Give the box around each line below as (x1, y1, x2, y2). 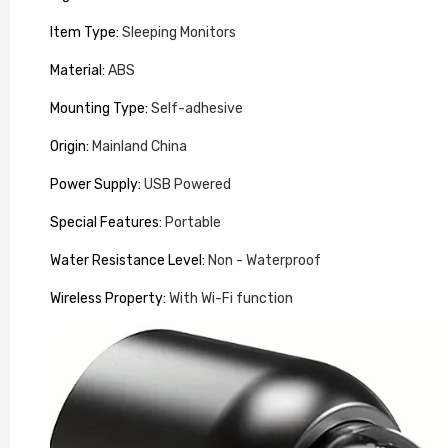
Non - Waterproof (208, 252, 321, 269)
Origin (50, 138, 86, 155)
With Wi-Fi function (169, 290, 293, 307)
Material (50, 62, 102, 79)
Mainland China (92, 138, 187, 155)
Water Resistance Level (50, 252, 202, 269)
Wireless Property (50, 290, 163, 307)
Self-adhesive (151, 100, 243, 117)
